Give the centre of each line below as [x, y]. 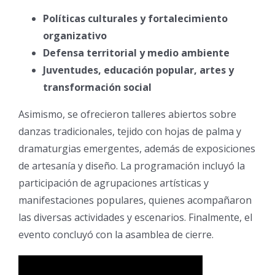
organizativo [75, 35]
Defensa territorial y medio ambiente [136, 52]
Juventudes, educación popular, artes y [138, 70]
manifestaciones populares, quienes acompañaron [135, 200]
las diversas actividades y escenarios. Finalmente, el [135, 217]
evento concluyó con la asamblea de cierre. [116, 234]
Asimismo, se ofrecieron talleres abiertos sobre [127, 114]
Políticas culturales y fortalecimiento [135, 18]
